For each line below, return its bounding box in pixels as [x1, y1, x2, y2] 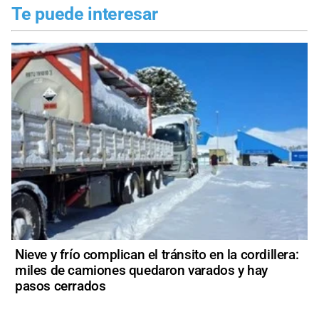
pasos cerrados [15, 278, 106, 295]
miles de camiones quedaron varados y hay [15, 262, 268, 279]
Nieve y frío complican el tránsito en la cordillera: [15, 246, 299, 263]
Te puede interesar [11, 3, 158, 24]
